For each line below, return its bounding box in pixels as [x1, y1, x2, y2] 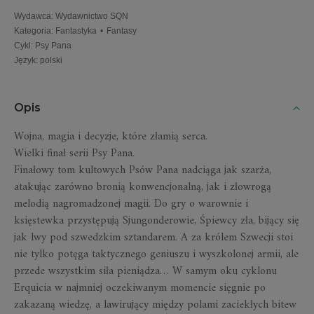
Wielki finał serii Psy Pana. [14, 143, 135, 163]
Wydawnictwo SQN [55, 11, 128, 21]
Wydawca [14, 11, 51, 21]
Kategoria [14, 25, 51, 36]
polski [40, 55, 62, 65]
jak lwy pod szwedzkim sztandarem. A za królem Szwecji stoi [14, 227, 293, 247]
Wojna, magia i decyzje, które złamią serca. [14, 126, 207, 146]
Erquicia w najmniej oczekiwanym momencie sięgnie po [14, 278, 266, 298]
